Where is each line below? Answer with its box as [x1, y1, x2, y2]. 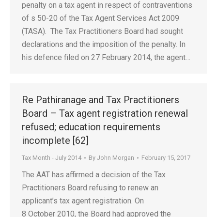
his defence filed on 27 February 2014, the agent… [22, 53, 190, 62]
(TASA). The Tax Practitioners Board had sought [22, 27, 183, 36]
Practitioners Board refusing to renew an [22, 183, 158, 192]
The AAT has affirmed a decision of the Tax [22, 170, 166, 179]
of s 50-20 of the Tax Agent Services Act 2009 [22, 14, 179, 23]
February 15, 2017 [141, 154, 190, 161]
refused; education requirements [22, 121, 160, 133]
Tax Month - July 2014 [22, 154, 81, 161]
